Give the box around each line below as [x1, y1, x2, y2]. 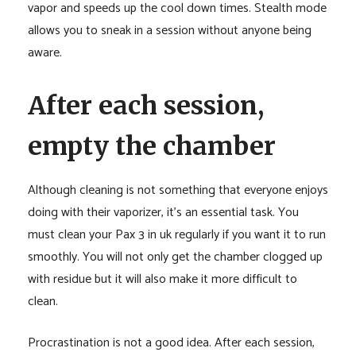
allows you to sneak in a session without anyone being [27, 20, 311, 42]
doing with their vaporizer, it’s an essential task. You [27, 201, 299, 223]
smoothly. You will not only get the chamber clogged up [27, 246, 323, 268]
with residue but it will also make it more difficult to [27, 268, 297, 290]
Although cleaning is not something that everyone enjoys [27, 179, 328, 201]
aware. [27, 42, 62, 64]
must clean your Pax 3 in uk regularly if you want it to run [27, 223, 326, 246]
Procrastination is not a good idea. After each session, [27, 331, 315, 354]
